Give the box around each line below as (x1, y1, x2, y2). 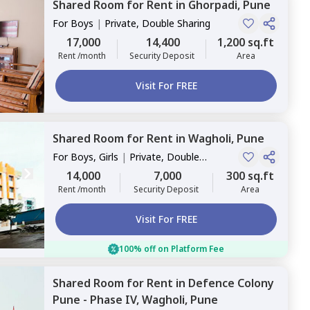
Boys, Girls (71, 150, 118, 163)
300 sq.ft (226, 168, 274, 183)
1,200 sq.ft (217, 35, 274, 50)
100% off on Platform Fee (119, 243, 224, 255)
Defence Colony (188, 275, 274, 291)
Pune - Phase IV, (53, 292, 142, 307)
